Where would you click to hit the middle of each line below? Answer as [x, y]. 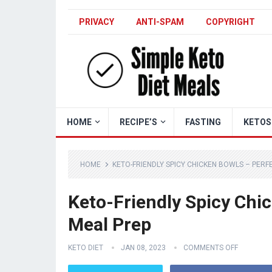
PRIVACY [97, 22]
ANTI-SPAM [160, 22]
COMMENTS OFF [211, 248]
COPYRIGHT [230, 22]
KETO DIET [86, 248]
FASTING [203, 122]
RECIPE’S [138, 122]
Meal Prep [110, 224]
